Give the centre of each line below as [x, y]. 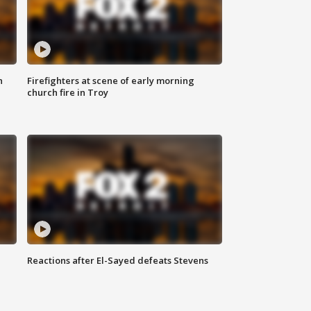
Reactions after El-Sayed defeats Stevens [118, 261]
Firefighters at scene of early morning [111, 81]
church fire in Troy [68, 93]
